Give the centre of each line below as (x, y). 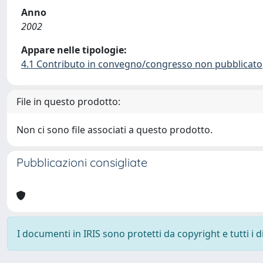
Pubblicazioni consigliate (82, 162)
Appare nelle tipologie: (74, 50)
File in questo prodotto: (68, 102)
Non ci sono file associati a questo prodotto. (114, 130)
